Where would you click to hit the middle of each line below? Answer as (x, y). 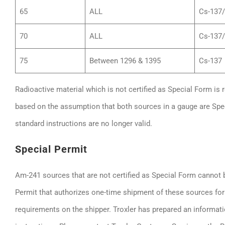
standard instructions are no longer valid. (84, 124)
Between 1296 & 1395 (125, 61)
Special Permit (51, 149)
